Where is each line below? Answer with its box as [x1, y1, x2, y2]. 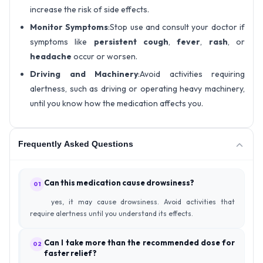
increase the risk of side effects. [30, 4, 149, 15]
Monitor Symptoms [30, 21, 109, 32]
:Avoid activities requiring [138, 68, 245, 79]
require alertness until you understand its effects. [30, 208, 193, 218]
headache [30, 50, 72, 62]
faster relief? [44, 248, 97, 258]
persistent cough [93, 36, 169, 47]
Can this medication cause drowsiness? [44, 177, 194, 187]
